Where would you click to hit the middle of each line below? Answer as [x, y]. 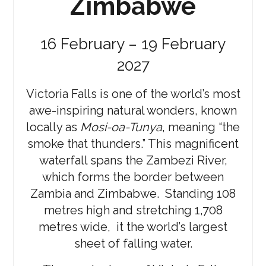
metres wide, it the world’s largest [133, 227]
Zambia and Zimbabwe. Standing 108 [133, 194]
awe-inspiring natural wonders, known [133, 111]
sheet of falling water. [133, 244]
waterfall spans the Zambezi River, [133, 161]
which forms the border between [133, 177]
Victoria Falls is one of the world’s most [133, 94]
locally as [53, 127]
